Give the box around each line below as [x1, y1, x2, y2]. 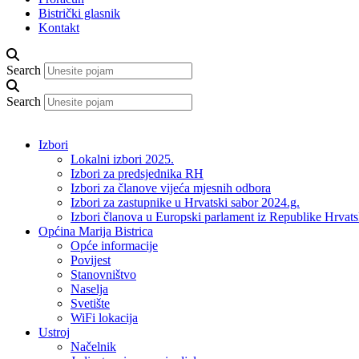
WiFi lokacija [71, 311, 138, 325]
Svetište [71, 296, 110, 310]
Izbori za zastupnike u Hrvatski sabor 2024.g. [71, 196, 300, 209]
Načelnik [71, 340, 116, 353]
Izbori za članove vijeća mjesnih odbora [71, 181, 271, 195]
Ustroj [38, 325, 70, 339]
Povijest [71, 253, 111, 267]
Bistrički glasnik [38, 6, 120, 20]
